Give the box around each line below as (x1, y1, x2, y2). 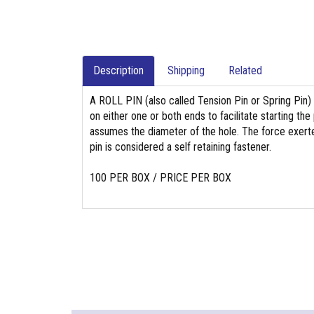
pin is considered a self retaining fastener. (90, 140, 271, 153)
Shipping (168, 64, 205, 77)
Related (228, 64, 262, 77)
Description (93, 64, 144, 77)
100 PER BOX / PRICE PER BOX (90, 171, 231, 184)
